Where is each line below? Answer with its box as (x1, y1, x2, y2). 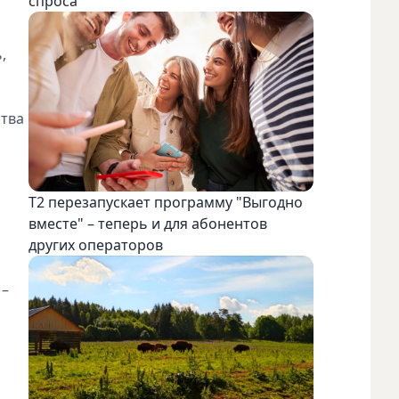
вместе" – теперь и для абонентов (28, 213, 267, 233)
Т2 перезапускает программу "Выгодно (28, 191, 303, 212)
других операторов (28, 234, 163, 255)
